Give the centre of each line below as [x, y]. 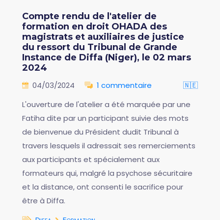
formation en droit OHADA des [95, 27]
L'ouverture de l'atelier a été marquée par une [106, 104]
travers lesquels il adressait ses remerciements [109, 146]
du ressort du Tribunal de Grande [100, 47]
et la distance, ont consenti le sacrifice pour [103, 187]
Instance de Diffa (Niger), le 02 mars [107, 57]
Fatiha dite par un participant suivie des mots [105, 118]
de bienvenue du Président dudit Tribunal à [100, 132]
